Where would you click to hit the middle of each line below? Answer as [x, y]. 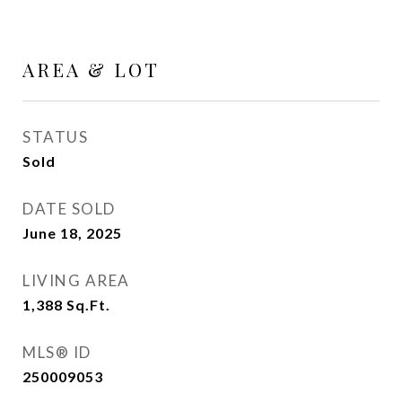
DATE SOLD [69, 209]
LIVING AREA [76, 280]
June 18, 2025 [72, 233]
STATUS [55, 137]
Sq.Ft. [88, 305]
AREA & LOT [91, 69]
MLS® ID [57, 352]
